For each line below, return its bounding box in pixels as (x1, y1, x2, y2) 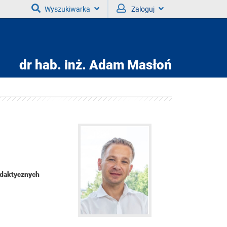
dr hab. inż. (19, 57, 86, 72)
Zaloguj (131, 4, 155, 14)
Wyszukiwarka (45, 4, 90, 14)
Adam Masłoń (86, 57, 172, 72)
